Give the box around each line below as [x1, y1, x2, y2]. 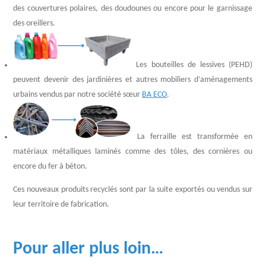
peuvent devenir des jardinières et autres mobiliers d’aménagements [13, 75, 253, 84]
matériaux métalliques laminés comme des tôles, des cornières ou [13, 147, 253, 156]
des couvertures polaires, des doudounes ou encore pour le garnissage [13, 4, 253, 13]
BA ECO [142, 90, 167, 99]
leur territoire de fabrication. [13, 200, 110, 210]
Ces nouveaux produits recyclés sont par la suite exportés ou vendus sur [13, 185, 253, 195]
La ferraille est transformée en [132, 132, 253, 141]
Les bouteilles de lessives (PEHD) [132, 60, 253, 69]
